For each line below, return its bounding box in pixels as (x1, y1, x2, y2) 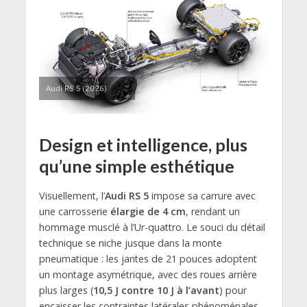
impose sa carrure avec (151, 189, 256, 203)
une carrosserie (38, 205, 110, 219)
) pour (219, 284, 247, 297)
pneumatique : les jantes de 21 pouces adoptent (38, 252, 257, 266)
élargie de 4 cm (110, 205, 186, 219)
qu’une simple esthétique (38, 156, 234, 177)
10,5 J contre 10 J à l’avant (93, 284, 219, 297)
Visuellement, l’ (38, 189, 105, 203)
